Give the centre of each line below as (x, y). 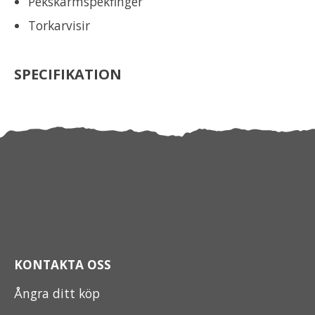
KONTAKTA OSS (63, 264)
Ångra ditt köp (57, 293)
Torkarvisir (59, 25)
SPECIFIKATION (68, 74)
